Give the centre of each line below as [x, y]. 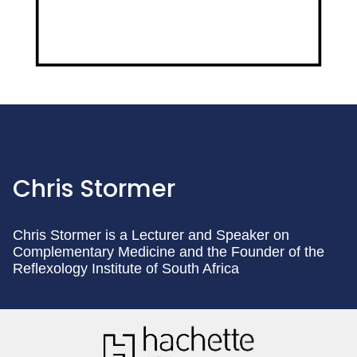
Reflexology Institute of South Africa [126, 269]
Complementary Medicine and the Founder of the [169, 252]
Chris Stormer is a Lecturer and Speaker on [151, 235]
